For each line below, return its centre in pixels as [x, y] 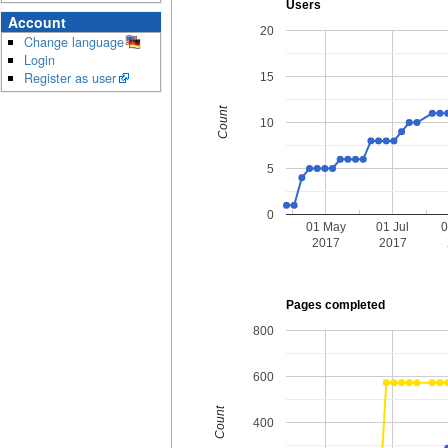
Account [37, 21]
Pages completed [335, 305]
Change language [73, 41]
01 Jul [392, 226]
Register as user [69, 77]
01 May [325, 226]
